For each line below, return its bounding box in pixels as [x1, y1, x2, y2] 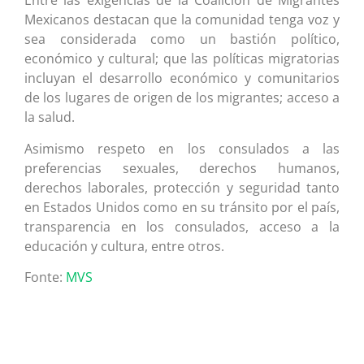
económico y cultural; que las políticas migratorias [24, 50, 340, 68]
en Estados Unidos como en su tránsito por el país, [24, 197, 340, 216]
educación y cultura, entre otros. [24, 236, 224, 255]
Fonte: [24, 267, 66, 286]
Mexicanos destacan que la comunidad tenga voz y [24, 11, 340, 29]
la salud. [24, 108, 75, 127]
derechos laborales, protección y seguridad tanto [24, 178, 340, 197]
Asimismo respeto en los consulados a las [24, 139, 340, 158]
